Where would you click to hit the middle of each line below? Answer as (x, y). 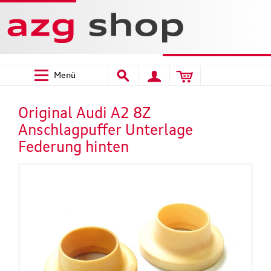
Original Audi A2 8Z (84, 112)
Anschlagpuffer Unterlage (106, 129)
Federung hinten (73, 146)
